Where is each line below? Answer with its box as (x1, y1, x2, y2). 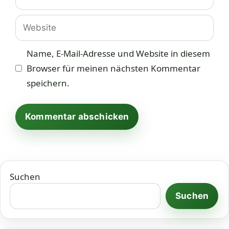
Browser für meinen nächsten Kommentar (26, 62, 200, 75)
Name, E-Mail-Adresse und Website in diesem (26, 48, 210, 60)
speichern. (26, 77, 70, 89)
